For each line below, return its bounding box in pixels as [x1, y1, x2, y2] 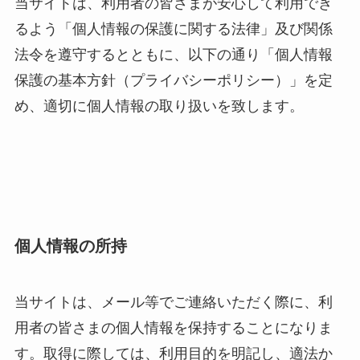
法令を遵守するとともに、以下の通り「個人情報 [14, 47, 333, 63]
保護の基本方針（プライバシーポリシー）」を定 [14, 72, 333, 89]
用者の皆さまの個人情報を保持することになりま [14, 319, 333, 336]
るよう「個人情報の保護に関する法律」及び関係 [14, 21, 333, 38]
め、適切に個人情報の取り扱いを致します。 [14, 98, 304, 115]
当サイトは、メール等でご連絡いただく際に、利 [14, 293, 333, 310]
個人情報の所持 [14, 237, 127, 256]
